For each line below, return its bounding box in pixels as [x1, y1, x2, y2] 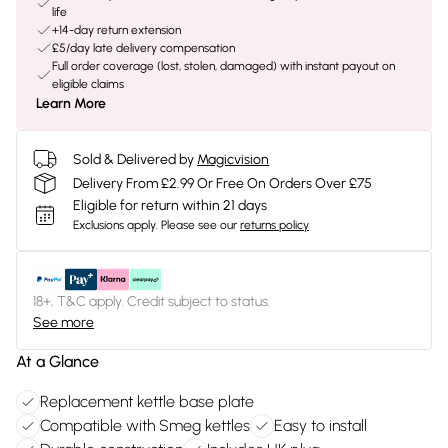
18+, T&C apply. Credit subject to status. [33, 293, 270, 310]
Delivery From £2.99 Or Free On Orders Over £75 [73, 174, 372, 192]
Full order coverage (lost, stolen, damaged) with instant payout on [52, 59, 395, 73]
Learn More [36, 95, 106, 112]
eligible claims [52, 77, 124, 91]
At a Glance [16, 352, 99, 371]
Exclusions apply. [73, 218, 158, 232]
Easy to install [274, 416, 367, 435]
